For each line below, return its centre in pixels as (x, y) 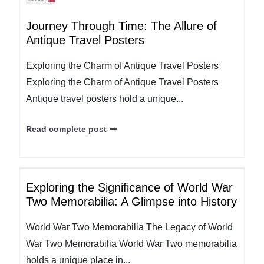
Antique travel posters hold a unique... (105, 99)
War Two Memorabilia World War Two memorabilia (131, 244)
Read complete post (66, 129)
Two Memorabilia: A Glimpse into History (131, 202)
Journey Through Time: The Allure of (121, 26)
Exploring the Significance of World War (129, 187)
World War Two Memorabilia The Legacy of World (129, 227)
